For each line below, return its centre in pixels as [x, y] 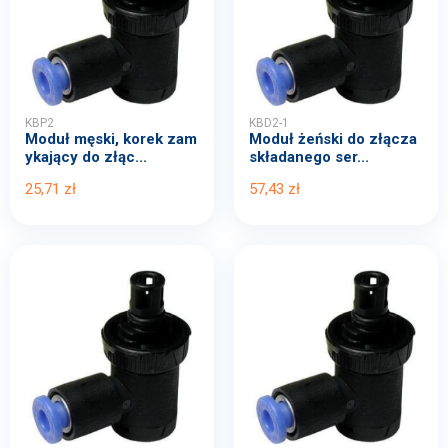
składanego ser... [309, 156]
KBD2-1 [269, 122]
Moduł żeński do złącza [333, 138]
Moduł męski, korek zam [111, 138]
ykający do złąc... [86, 156]
